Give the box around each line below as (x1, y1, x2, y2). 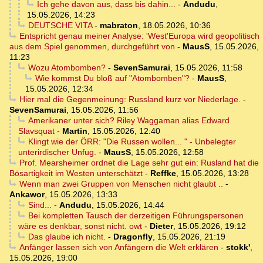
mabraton (99, 21, 138, 31)
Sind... (28, 200, 52, 210)
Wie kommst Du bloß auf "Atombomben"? (35, 73, 190, 83)
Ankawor (9, 190, 45, 200)
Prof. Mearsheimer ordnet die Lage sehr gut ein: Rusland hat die (19, 158, 259, 168)
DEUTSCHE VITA (28, 21, 92, 31)
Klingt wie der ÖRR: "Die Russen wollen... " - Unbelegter (28, 137, 236, 147)
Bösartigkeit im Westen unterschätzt (9, 168, 143, 178)
